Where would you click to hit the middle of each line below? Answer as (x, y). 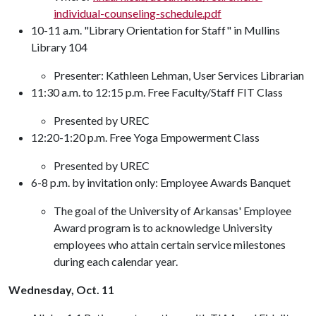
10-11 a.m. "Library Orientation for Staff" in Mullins (156, 30)
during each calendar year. (116, 261)
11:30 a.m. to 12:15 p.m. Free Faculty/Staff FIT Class (157, 92)
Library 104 (59, 47)
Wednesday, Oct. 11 (61, 290)
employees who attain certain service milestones (170, 244)
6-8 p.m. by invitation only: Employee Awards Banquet (161, 182)
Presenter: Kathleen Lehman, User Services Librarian (179, 75)
